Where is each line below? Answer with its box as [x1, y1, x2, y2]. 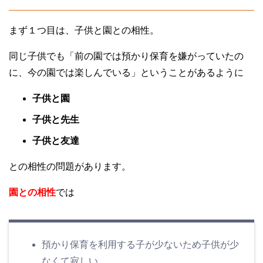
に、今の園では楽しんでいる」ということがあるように [9, 67, 244, 77]
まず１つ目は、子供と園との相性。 [9, 25, 159, 35]
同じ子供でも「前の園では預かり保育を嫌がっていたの [9, 50, 244, 61]
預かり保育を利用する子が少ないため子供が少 [42, 239, 239, 249]
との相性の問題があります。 [9, 161, 131, 171]
